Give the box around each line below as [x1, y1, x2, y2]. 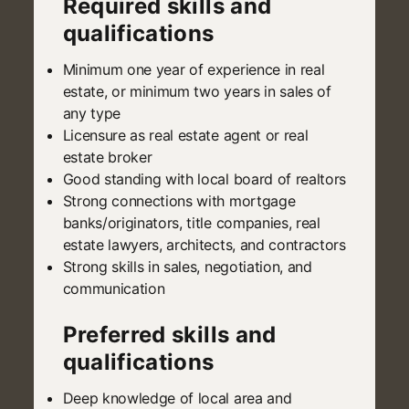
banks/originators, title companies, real [62, 213, 320, 232]
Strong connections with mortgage [62, 191, 296, 210]
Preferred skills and [62, 320, 277, 348]
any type [62, 103, 121, 122]
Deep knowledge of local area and [62, 388, 292, 407]
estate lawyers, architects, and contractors [62, 235, 346, 254]
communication [62, 278, 165, 298]
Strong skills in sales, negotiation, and [62, 257, 312, 276]
